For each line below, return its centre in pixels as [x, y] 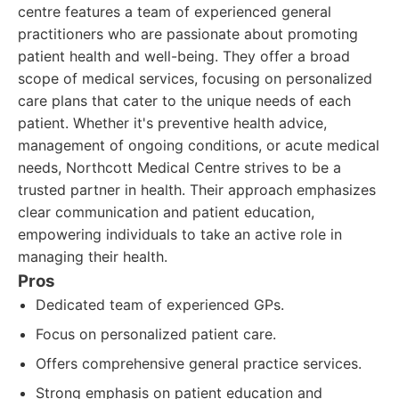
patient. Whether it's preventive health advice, [172, 123]
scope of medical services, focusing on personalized [195, 78]
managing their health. [93, 256]
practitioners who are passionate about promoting [188, 34]
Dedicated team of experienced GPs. [160, 305]
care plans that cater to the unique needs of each [184, 101]
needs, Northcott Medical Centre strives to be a [179, 167]
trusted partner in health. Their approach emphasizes [197, 190]
